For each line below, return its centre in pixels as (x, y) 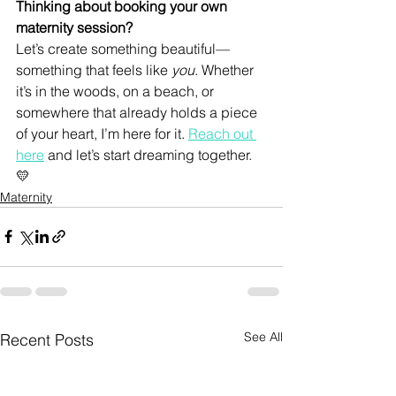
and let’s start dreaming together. (150, 154)
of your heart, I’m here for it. (102, 133)
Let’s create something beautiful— (123, 48)
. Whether (226, 69)
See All (263, 336)
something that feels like (94, 69)
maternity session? (74, 27)
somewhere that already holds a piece (138, 112)
